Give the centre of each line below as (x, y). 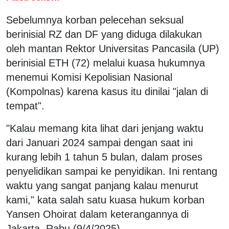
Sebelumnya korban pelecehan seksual (95, 20)
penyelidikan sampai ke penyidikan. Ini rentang (112, 171)
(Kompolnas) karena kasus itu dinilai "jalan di (107, 91)
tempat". (25, 106)
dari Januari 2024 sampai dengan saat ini (99, 142)
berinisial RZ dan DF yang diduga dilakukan (104, 34)
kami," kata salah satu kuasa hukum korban (105, 200)
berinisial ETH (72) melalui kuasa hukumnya (106, 63)
